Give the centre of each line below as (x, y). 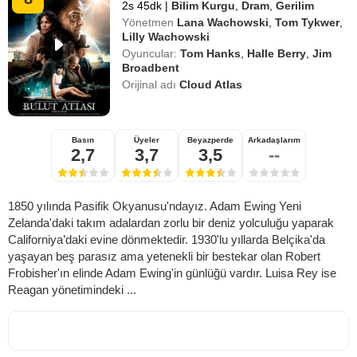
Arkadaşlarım (274, 139)
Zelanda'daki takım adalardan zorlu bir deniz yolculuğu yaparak (171, 222)
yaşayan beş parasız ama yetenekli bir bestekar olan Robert (164, 256)
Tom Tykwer (308, 22)
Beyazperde (210, 139)
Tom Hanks (211, 53)
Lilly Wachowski (166, 36)
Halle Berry (277, 53)
